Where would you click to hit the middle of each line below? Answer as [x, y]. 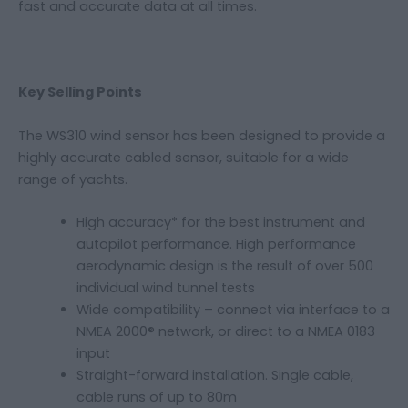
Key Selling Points [80, 92]
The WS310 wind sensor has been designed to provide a [202, 135]
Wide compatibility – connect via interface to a [233, 309]
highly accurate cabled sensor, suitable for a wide [184, 157]
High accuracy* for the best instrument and [220, 222]
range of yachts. [73, 179]
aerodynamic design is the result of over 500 [224, 265]
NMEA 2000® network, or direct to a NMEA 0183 [225, 331]
